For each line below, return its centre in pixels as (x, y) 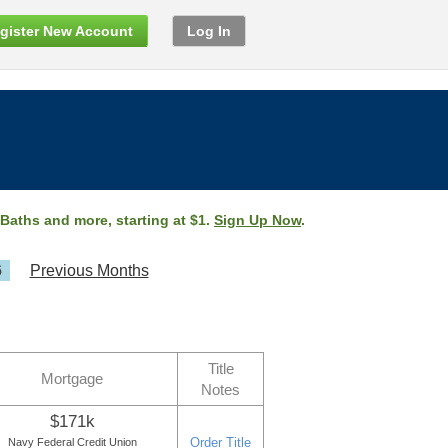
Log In (209, 31)
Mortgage (72, 378)
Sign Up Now (257, 220)
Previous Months (89, 270)
